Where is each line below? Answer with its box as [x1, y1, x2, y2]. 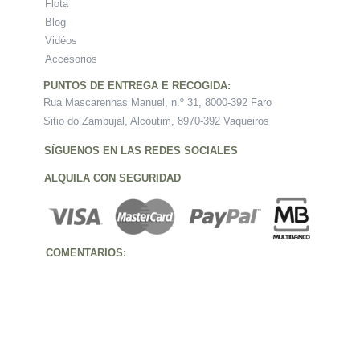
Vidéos [45, 34, 77, 47]
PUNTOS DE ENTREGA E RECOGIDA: [43, 79, 231, 92]
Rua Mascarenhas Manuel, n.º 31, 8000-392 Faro [43, 96, 272, 108]
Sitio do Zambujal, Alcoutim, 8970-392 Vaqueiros [43, 114, 269, 127]
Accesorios [45, 52, 97, 65]
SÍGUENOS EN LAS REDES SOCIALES [44, 144, 238, 157]
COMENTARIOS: [36, 246, 126, 259]
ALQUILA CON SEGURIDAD [44, 171, 181, 184]
